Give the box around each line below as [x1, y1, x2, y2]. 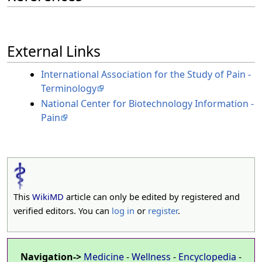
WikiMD [32, 190, 64, 202]
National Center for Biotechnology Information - [40, 96, 254, 110]
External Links [7, 40, 101, 61]
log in [112, 204, 135, 216]
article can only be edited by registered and [64, 190, 240, 202]
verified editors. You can [13, 204, 112, 216]
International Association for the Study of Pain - [40, 68, 251, 81]
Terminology [40, 82, 96, 95]
